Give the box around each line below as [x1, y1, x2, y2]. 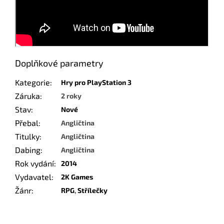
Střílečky [77, 186, 107, 195]
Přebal [15, 118, 38, 128]
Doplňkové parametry [15, 57, 103, 69]
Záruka [15, 91, 40, 101]
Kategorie [15, 77, 50, 87]
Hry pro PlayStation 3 [61, 78, 131, 87]
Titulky [15, 131, 39, 141]
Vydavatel [15, 172, 51, 182]
